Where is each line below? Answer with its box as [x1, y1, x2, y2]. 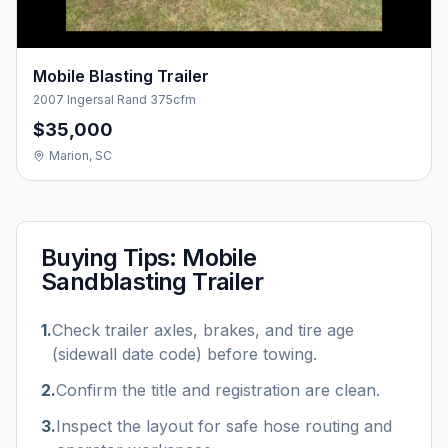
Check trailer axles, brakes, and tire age [52, 319, 354, 340]
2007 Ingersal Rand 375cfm [33, 91, 196, 107]
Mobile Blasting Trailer [33, 65, 209, 86]
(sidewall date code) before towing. [52, 343, 317, 364]
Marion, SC [49, 147, 112, 163]
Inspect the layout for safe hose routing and [56, 415, 392, 436]
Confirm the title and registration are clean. [56, 379, 380, 400]
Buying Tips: [41, 242, 183, 272]
